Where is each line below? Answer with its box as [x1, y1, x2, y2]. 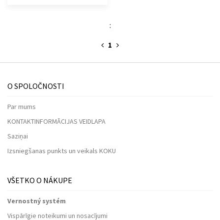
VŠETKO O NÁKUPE [7, 175, 72, 185]
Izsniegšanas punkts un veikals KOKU [7, 146, 116, 155]
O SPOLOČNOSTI [7, 81, 64, 91]
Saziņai [7, 131, 28, 140]
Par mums [7, 102, 36, 111]
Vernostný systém [7, 196, 66, 205]
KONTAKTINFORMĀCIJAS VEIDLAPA [7, 116, 106, 126]
